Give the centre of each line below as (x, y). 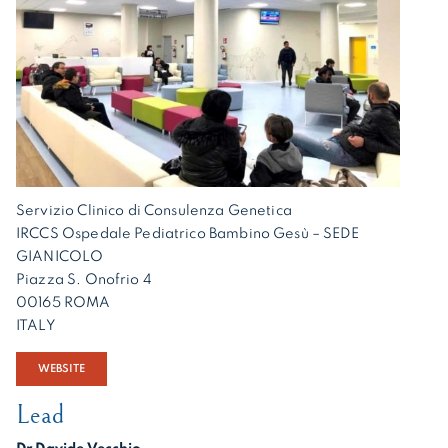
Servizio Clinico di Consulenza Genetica (154, 211)
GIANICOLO (60, 257)
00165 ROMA (63, 303)
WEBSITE (61, 369)
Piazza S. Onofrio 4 (84, 280)
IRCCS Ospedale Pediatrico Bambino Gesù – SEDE (187, 234)
